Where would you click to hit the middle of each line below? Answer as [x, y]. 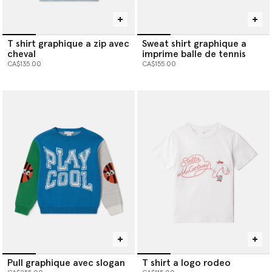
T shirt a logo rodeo [186, 263]
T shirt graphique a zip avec [68, 44]
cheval [22, 54]
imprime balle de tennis [194, 54]
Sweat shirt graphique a [194, 44]
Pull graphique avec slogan [66, 263]
